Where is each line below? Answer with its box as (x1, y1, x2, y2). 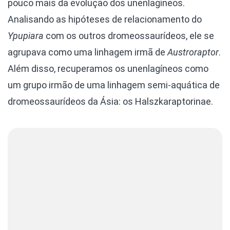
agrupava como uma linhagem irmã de (8, 47, 167, 57)
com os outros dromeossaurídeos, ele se (44, 30, 214, 41)
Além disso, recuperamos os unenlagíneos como (8, 63, 208, 74)
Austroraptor (167, 47, 219, 57)
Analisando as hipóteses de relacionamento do (8, 14, 202, 25)
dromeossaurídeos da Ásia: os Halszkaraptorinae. (8, 96, 213, 107)
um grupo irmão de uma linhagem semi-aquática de (8, 80, 220, 90)
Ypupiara (8, 30, 44, 41)
